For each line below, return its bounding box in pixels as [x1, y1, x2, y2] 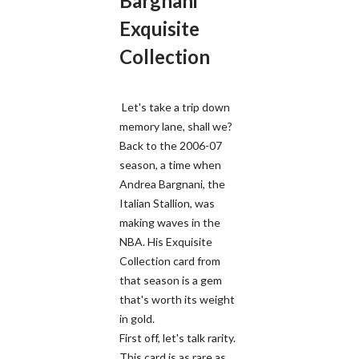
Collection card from [119, 253, 220, 268]
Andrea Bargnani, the [119, 176, 225, 191]
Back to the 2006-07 [119, 138, 222, 152]
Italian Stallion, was [119, 196, 215, 210]
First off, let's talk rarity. [119, 330, 236, 345]
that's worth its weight [119, 292, 235, 306]
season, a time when [119, 157, 221, 171]
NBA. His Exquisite [119, 234, 212, 248]
